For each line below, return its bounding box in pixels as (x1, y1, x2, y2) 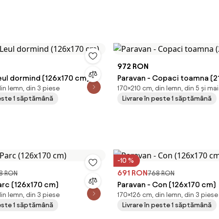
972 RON (117, 62, 149, 70)
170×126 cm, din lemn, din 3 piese (117, 191, 218, 198)
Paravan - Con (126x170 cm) (117, 180, 216, 189)
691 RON (117, 169, 148, 177)
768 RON (148, 170, 175, 177)
